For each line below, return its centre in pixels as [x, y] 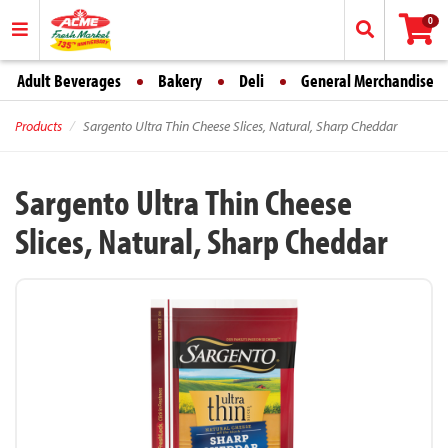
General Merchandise [367, 80]
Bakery [180, 80]
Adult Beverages [69, 80]
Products [38, 126]
